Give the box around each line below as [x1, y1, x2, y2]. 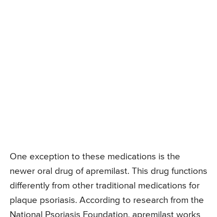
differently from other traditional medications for [10, 181, 200, 191]
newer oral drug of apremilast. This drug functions [10, 167, 207, 176]
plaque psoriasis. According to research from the [10, 196, 204, 205]
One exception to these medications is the [10, 152, 180, 162]
